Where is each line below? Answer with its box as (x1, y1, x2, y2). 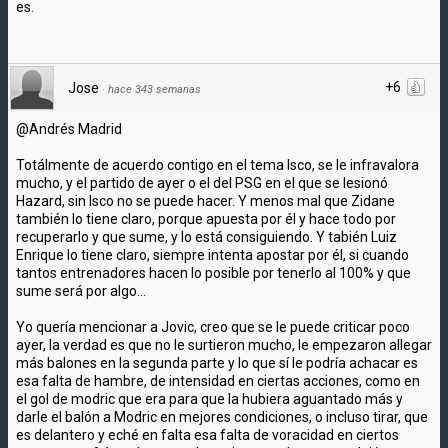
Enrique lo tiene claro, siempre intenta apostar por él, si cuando (16, 246, 409, 263)
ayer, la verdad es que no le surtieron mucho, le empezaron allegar (16, 336, 432, 353)
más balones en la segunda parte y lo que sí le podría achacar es (16, 354, 418, 371)
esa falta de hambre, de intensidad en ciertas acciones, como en (16, 372, 420, 389)
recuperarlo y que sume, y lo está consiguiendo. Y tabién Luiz (16, 228, 397, 245)
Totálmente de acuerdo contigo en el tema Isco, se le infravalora (16, 156, 419, 173)
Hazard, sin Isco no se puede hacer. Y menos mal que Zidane (16, 192, 395, 209)
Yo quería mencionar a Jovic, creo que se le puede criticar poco (16, 318, 410, 335)
